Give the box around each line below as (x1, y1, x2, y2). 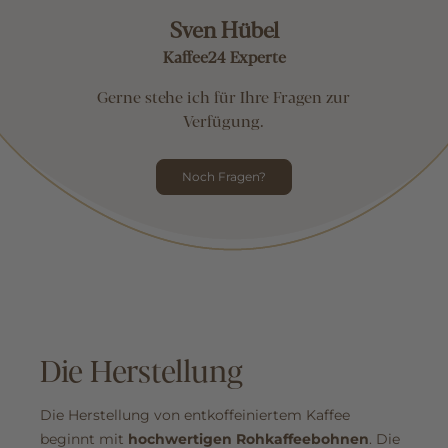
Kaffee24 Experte (162, 45, 286, 69)
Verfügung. (183, 109, 265, 133)
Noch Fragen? (182, 169, 266, 185)
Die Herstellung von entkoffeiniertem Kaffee (40, 406, 350, 425)
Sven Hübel (169, 13, 279, 45)
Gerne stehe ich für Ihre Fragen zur (97, 85, 351, 109)
